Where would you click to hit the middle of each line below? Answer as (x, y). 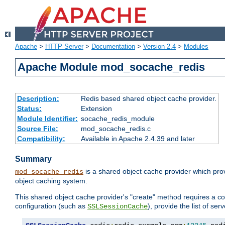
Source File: (37, 129)
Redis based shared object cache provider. (148, 99)
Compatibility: (41, 139)
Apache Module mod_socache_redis (111, 67)
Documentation (113, 47)
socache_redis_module (118, 119)
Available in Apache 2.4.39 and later (138, 139)
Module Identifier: (47, 119)
